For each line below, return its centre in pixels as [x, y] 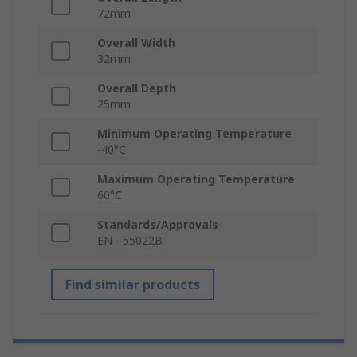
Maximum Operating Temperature [196, 179]
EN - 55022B [130, 241]
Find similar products [133, 285]
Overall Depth [137, 88]
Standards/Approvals [158, 225]
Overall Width [136, 43]
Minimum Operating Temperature [194, 134]
